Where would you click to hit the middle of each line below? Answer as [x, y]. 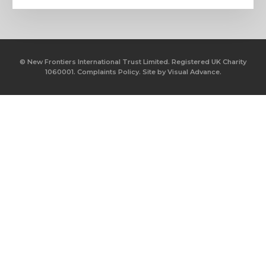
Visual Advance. [194, 72]
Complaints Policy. [109, 72]
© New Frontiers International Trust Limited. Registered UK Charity [133, 61]
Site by [154, 72]
